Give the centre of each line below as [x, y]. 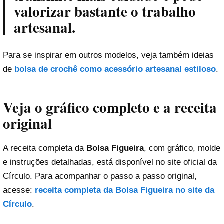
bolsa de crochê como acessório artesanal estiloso [115, 69]
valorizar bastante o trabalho [105, 12]
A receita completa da [45, 148]
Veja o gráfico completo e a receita [110, 108]
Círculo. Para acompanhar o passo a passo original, [100, 176]
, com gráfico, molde [182, 148]
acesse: [19, 190]
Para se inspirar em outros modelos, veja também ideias [108, 55]
